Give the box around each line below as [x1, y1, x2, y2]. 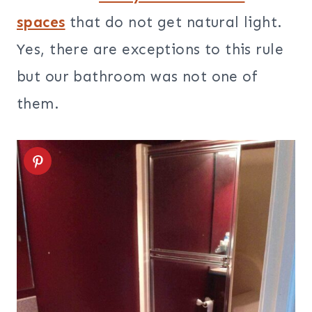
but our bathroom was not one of [17, 68, 258, 86]
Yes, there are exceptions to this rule [17, 40, 283, 59]
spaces [17, 13, 65, 32]
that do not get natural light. [65, 13, 283, 32]
